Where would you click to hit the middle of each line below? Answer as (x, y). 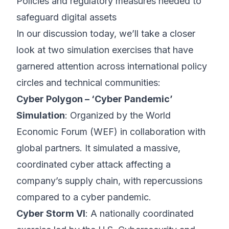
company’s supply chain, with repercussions (109, 181)
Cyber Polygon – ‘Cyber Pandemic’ (95, 99)
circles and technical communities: (88, 83)
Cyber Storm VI (51, 213)
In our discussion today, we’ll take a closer (106, 33)
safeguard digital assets (66, 17)
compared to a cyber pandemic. (84, 197)
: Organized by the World (118, 115)
